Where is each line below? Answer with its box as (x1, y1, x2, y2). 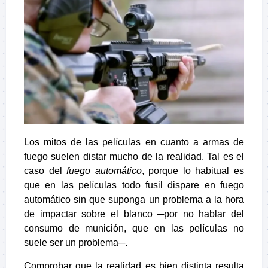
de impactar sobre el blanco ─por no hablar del (24, 208, 244, 219)
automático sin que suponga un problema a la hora (24, 194, 244, 205)
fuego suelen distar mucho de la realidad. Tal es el (24, 151, 244, 162)
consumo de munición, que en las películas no (24, 223, 244, 233)
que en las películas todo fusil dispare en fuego (24, 179, 244, 190)
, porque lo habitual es (141, 165, 245, 176)
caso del (24, 165, 67, 176)
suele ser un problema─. (24, 237, 127, 248)
